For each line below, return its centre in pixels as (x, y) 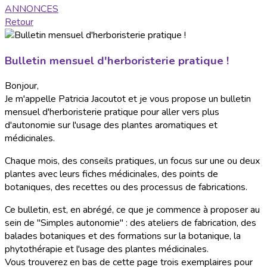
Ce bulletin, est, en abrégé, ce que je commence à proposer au (132, 210)
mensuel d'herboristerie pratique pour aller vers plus (112, 112)
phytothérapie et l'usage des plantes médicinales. (107, 249)
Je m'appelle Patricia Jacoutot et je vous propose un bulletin (128, 99)
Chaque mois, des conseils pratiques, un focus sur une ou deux (132, 161)
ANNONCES (32, 9)
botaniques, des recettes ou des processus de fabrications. (126, 187)
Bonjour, (22, 86)
